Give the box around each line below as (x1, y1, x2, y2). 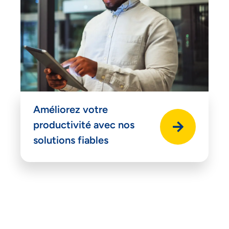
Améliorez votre (33, 103, 108, 116)
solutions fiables (33, 133, 108, 146)
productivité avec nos (33, 118, 134, 131)
